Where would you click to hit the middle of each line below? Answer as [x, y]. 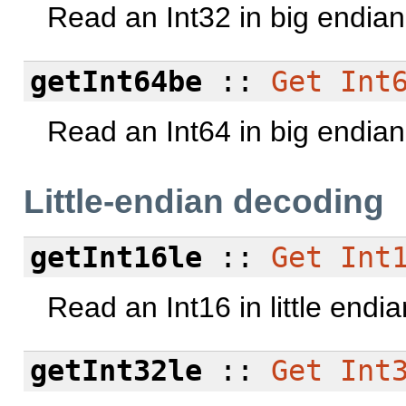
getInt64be [116, 81]
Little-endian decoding [204, 201]
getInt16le [116, 257]
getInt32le [116, 371]
